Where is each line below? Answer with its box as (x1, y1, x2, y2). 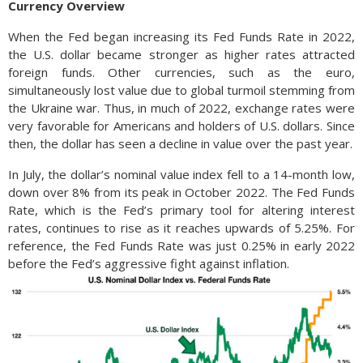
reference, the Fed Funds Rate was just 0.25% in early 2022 (8, 237, 355, 254)
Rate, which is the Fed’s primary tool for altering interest (8, 201, 355, 218)
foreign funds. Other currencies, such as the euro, (8, 63, 355, 80)
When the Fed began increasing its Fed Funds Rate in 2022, (8, 28, 355, 45)
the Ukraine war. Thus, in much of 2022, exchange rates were (8, 99, 355, 116)
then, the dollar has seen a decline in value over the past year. (8, 135, 352, 152)
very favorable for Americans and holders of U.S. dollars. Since (8, 117, 355, 134)
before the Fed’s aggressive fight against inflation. (8, 254, 289, 271)
